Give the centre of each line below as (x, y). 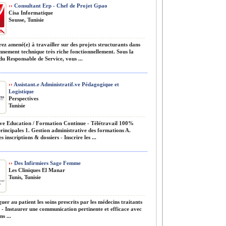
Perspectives (23, 98)
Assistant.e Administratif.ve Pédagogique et (66, 84)
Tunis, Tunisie (25, 177)
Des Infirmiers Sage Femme (47, 163)
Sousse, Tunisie (26, 20)
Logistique (21, 91)
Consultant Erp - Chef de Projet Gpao (60, 6)
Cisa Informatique (31, 13)
